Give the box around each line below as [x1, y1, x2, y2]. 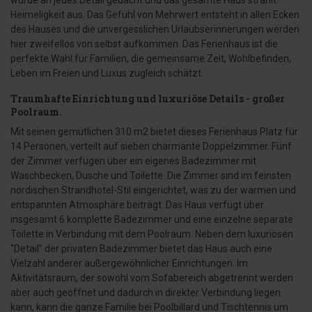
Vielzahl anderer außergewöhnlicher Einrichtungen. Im [10, 258, 248, 269]
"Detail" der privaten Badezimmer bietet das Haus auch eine [10, 243, 272, 254]
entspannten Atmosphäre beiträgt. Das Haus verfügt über [10, 199, 264, 210]
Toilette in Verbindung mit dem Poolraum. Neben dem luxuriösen [10, 228, 293, 240]
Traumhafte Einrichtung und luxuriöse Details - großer [10, 92, 285, 105]
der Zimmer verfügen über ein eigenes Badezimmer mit [10, 155, 256, 166]
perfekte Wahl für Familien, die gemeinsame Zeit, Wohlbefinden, [10, 53, 291, 64]
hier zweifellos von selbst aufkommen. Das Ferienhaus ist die [10, 38, 278, 49]
